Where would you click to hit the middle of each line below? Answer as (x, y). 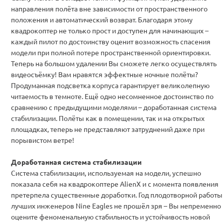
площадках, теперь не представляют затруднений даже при (108, 129)
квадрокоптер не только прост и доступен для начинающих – (110, 30)
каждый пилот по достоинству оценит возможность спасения (111, 41)
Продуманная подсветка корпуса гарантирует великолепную (110, 85)
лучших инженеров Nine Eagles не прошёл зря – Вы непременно (116, 205)
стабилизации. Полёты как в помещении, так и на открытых (108, 118)
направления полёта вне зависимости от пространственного (109, 8)
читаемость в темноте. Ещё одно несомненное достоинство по (112, 96)
